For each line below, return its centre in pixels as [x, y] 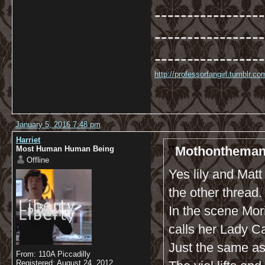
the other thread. [215, 193]
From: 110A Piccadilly [53, 254]
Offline [38, 160]
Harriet [28, 140]
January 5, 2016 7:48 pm [58, 125]
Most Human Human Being [65, 149]
